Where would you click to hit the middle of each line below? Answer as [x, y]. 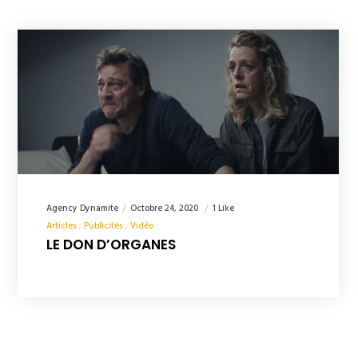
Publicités [104, 226]
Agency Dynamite [83, 208]
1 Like [224, 208]
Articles [62, 226]
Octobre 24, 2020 [166, 208]
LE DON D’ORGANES [111, 244]
